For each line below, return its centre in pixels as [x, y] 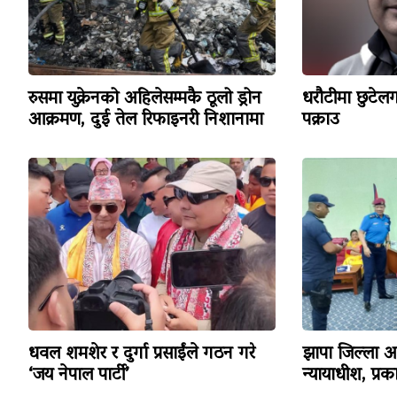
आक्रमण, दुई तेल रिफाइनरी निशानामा [146, 121]
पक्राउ [320, 121]
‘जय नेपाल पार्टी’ [78, 376]
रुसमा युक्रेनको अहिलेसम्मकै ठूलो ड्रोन [145, 100]
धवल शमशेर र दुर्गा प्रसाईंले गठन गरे [142, 355]
